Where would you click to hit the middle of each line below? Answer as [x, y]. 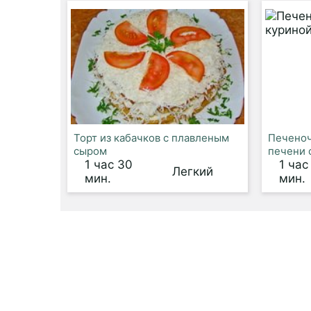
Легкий [192, 171]
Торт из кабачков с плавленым [151, 138]
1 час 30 [109, 165]
